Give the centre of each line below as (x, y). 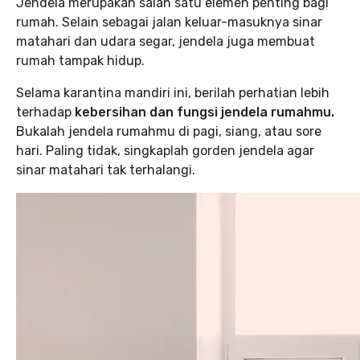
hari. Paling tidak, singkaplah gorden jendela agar (165, 151)
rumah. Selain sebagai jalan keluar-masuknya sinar (169, 22)
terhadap (44, 112)
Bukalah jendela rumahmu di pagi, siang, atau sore (169, 131)
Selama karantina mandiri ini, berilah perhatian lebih (173, 93)
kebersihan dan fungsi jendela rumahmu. (203, 112)
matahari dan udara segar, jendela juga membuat (166, 41)
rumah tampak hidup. (80, 61)
